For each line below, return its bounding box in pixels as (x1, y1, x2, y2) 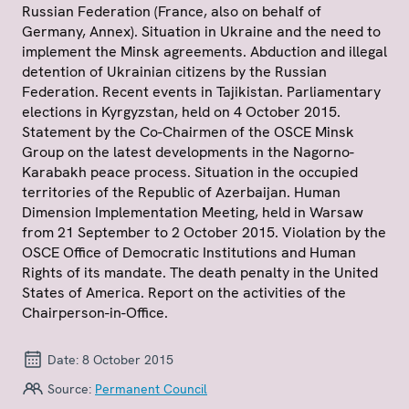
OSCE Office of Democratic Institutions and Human (22, 243, 356, 262)
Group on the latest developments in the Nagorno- (22, 142, 354, 162)
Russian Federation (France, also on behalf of (22, 2, 321, 21)
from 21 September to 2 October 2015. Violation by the (22, 223, 386, 242)
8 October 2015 (82, 351, 173, 368)
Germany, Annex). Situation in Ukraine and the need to (22, 22, 381, 41)
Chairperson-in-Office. (22, 303, 168, 322)
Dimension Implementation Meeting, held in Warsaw (22, 203, 363, 222)
